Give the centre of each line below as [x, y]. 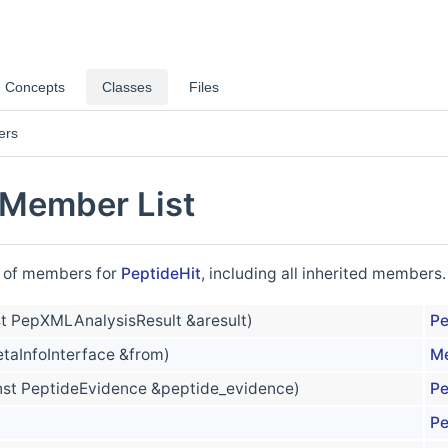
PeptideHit [161, 274]
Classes [127, 87]
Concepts [35, 87]
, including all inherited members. [323, 274]
